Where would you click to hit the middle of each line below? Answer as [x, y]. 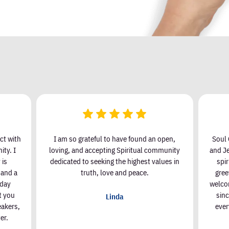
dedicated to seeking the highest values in [114, 76]
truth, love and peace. [114, 87]
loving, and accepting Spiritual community [114, 65]
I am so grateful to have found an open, [114, 54]
